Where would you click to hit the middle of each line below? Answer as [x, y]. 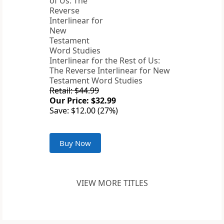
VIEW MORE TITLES [112, 183]
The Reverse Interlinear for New [110, 71]
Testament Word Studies [96, 81]
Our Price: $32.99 [83, 101]
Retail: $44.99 [74, 91]
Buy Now [75, 143]
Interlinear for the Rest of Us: [105, 61]
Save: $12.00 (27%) [84, 111]
